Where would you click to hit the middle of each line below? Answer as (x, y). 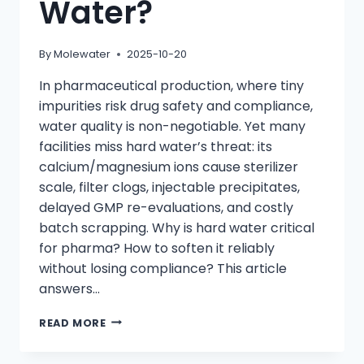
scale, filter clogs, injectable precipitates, (169, 187)
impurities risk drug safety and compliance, (176, 106)
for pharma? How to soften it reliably (157, 248)
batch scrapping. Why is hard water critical (177, 227)
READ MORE (73, 323)
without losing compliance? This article (163, 268)
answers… (69, 288)
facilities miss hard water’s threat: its (156, 146)
